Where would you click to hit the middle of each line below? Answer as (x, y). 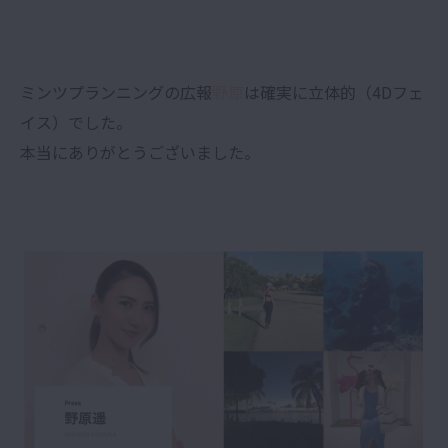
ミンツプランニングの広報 (116, 91)
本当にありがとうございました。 (140, 151)
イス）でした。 (76, 121)
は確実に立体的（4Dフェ (334, 91)
